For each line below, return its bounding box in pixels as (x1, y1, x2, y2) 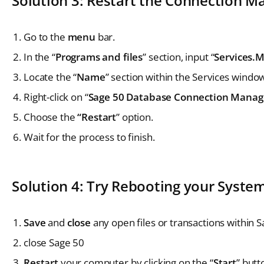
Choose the (24, 110, 78, 124)
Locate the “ (24, 70, 77, 84)
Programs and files (55, 49, 143, 64)
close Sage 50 (24, 235, 85, 249)
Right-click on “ (24, 90, 88, 104)
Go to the (24, 29, 68, 44)
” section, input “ (143, 49, 214, 64)
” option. (116, 110, 156, 124)
